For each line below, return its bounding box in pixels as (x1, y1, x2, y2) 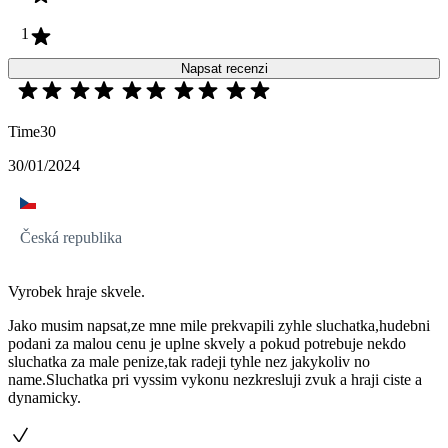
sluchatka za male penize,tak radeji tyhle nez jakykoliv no (8, 353, 370, 371)
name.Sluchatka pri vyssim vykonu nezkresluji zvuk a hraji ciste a (8, 371, 422, 389)
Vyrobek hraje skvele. (8, 283, 145, 301)
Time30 (8, 123, 56, 141)
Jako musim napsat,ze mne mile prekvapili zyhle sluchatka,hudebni (8, 317, 430, 335)
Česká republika (20, 229, 122, 247)
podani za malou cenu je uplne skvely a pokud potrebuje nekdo (8, 335, 406, 353)
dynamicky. (8, 389, 81, 407)
